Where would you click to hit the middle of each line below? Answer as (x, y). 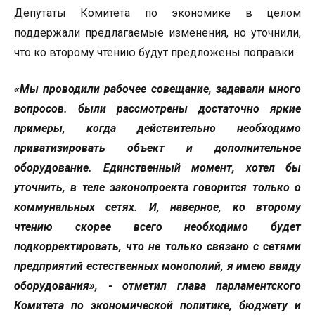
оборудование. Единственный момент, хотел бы (157, 167)
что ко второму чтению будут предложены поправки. (155, 52)
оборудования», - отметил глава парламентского (157, 285)
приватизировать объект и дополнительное (157, 148)
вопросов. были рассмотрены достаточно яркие (157, 108)
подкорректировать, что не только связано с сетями (157, 246)
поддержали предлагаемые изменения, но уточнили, (157, 32)
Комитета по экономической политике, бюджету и (157, 305)
